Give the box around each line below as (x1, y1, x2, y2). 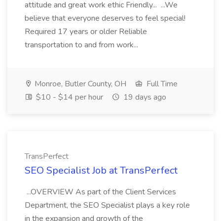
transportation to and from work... (25, 39, 140, 50)
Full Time (145, 78, 178, 89)
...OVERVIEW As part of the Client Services (25, 186, 176, 197)
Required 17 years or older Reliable (25, 26, 147, 37)
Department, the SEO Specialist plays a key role (25, 200, 190, 211)
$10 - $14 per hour (34, 92, 103, 103)
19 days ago (121, 92, 166, 103)
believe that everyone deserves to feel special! (25, 13, 185, 24)
